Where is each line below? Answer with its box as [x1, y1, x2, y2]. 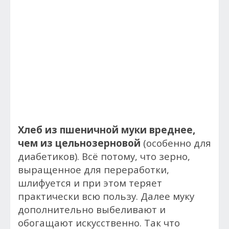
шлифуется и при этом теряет [18, 176, 162, 189]
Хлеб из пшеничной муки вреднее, [18, 123, 195, 136]
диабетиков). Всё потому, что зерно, [18, 150, 190, 163]
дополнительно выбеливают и [18, 203, 166, 216]
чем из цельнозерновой [18, 136, 141, 149]
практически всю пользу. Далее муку [18, 190, 194, 202]
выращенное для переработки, [18, 163, 169, 176]
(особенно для [141, 136, 211, 149]
